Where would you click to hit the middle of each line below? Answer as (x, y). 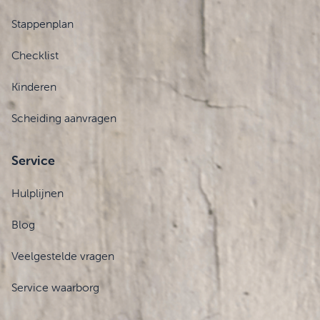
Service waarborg (55, 287)
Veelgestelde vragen (63, 256)
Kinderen (34, 87)
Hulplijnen (37, 193)
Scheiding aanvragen (64, 118)
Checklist (35, 55)
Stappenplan (42, 24)
